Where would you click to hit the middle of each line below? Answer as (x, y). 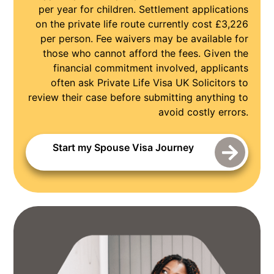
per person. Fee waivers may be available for (144, 38)
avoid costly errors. (203, 112)
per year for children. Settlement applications (143, 9)
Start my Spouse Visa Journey (123, 147)
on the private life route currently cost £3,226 (142, 24)
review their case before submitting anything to (138, 97)
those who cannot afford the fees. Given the (145, 53)
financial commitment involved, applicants (150, 68)
